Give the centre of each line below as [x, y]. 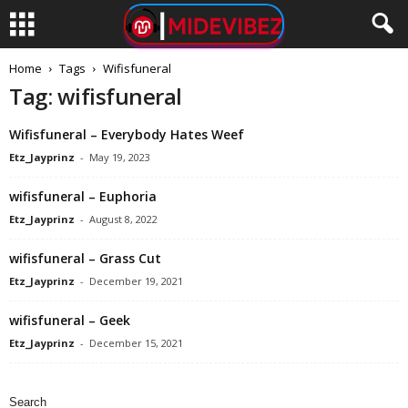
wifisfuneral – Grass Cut [85, 258]
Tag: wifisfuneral [96, 96]
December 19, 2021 [136, 281]
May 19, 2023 [120, 157]
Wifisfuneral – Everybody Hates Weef [127, 134]
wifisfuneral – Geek [70, 320]
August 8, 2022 [123, 219]
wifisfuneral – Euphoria [83, 196]
